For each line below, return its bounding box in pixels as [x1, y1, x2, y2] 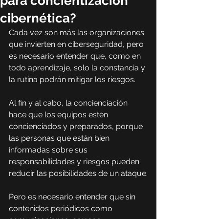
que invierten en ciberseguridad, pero [9, 40, 146, 49]
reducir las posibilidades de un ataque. [9, 169, 148, 178]
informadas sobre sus [9, 145, 89, 154]
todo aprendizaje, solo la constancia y [9, 63, 147, 72]
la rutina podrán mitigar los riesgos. [9, 75, 135, 84]
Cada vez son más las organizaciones [9, 28, 146, 37]
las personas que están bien [9, 133, 111, 143]
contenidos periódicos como [9, 204, 114, 213]
